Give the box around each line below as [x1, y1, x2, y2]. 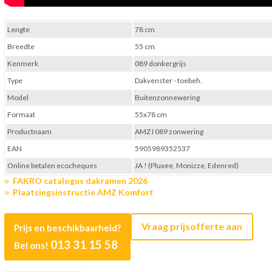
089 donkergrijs [135, 59, 186, 69]
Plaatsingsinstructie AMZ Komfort [13, 187, 154, 198]
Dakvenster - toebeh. [135, 76, 202, 86]
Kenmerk [7, 59, 38, 69]
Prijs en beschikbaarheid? [14, 222, 121, 234]
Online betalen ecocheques [7, 161, 97, 171]
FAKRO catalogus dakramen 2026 [13, 175, 148, 186]
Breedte [7, 42, 35, 52]
